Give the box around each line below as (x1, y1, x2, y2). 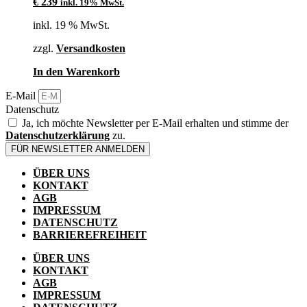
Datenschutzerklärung (5, 129, 110, 141)
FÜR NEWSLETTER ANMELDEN (11, 143, 145, 154)
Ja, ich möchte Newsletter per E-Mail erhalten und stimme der (22, 116, 288, 129)
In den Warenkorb (33, 65, 120, 77)
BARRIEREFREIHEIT (33, 228, 147, 241)
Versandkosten (56, 42, 125, 54)
